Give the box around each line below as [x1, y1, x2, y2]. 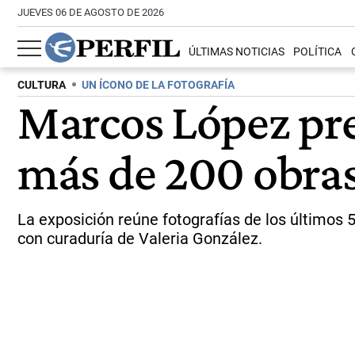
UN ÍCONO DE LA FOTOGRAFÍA [82, 78, 235, 92]
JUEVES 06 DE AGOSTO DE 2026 [17, 6, 164, 18]
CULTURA [17, 78, 66, 92]
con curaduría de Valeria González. [17, 229, 262, 248]
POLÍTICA [293, 45, 342, 59]
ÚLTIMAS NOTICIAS [189, 45, 285, 59]
